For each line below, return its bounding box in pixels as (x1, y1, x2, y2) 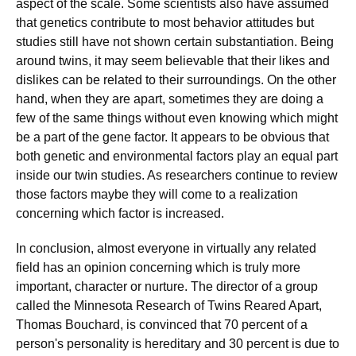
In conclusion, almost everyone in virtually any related (16, 242, 316, 255)
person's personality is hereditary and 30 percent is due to (16, 337, 339, 350)
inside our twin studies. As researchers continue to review (16, 168, 338, 182)
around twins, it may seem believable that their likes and (16, 54, 330, 68)
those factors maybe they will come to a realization (16, 188, 298, 201)
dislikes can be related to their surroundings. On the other (16, 73, 336, 87)
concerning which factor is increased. (16, 207, 224, 220)
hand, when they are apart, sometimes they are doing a (16, 92, 323, 106)
